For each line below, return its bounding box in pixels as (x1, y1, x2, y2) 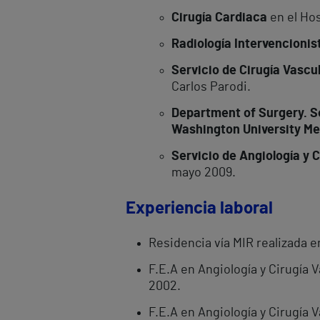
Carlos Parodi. (171, 81, 251, 94)
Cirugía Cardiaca (171, 11, 267, 24)
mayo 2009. (171, 166, 236, 179)
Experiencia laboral (126, 200, 273, 217)
